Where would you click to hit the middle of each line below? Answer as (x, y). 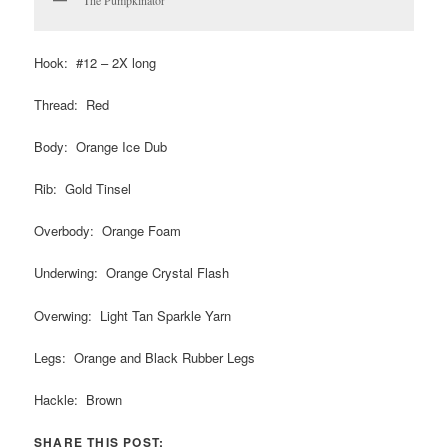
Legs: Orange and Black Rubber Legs (145, 357)
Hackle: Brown (78, 399)
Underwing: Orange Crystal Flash (132, 273)
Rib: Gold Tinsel (83, 189)
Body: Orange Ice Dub (101, 147)
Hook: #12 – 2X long (95, 62)
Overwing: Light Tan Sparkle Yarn (133, 315)
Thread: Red (72, 104)
